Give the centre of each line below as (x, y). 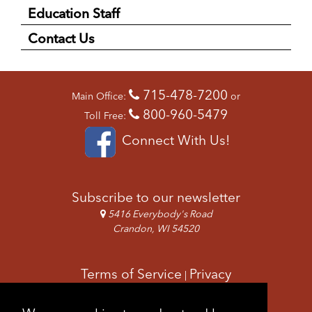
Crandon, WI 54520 (156, 228)
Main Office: (100, 96)
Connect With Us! (174, 140)
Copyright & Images (156, 293)
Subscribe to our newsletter (156, 197)
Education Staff (74, 13)
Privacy (210, 273)
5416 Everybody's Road (159, 213)
